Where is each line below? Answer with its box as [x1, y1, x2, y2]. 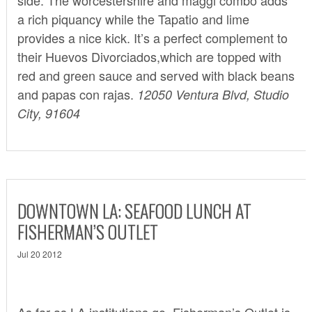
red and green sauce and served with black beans [17, 65, 295, 84]
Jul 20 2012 [17, 247, 62, 260]
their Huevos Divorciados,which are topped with [17, 47, 281, 65]
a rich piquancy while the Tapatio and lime [17, 9, 249, 28]
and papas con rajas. [17, 84, 137, 103]
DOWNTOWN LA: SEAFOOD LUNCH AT [17, 196, 251, 224]
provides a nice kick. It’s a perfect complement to [17, 28, 288, 47]
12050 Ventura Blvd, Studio [136, 85, 289, 103]
